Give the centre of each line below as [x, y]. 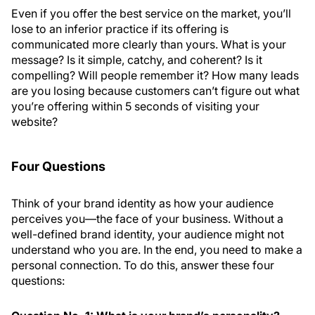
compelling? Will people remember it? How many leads [155, 75]
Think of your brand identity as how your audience [142, 203]
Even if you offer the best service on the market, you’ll [151, 13]
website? [34, 122]
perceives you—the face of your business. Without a [147, 219]
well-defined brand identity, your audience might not [148, 234]
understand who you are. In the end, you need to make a [157, 250]
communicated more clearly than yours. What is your [149, 44]
